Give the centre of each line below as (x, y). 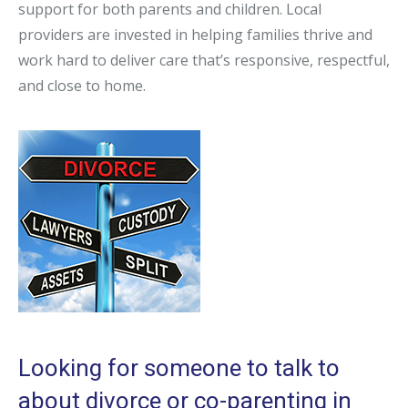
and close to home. (82, 86)
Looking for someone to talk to (179, 368)
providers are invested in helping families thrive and (195, 35)
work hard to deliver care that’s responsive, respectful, (204, 61)
